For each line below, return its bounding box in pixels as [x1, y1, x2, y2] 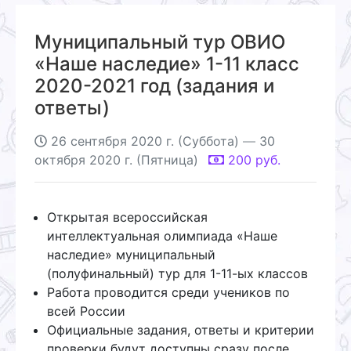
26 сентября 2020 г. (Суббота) [51, 132, 239, 149]
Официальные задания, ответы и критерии [47, 321, 314, 338]
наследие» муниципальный [47, 246, 215, 262]
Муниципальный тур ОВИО [34, 30, 285, 53]
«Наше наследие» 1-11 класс [34, 52, 299, 75]
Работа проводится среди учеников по [47, 284, 290, 300]
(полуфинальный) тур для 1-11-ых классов [47, 265, 308, 281]
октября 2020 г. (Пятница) [34, 151, 198, 168]
